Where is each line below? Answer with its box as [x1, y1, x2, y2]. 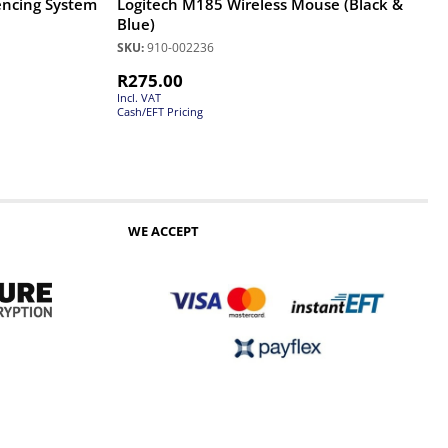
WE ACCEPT [128, 221, 200, 240]
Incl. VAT [117, 89, 161, 105]
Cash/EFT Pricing [117, 103, 203, 119]
